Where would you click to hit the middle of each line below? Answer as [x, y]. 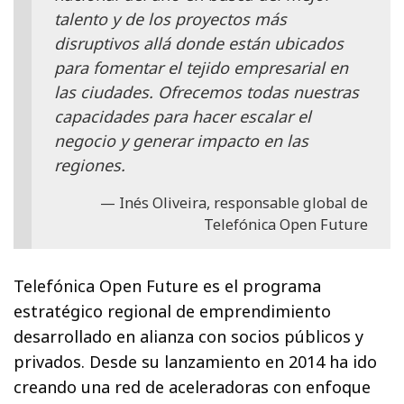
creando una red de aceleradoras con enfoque [193, 386]
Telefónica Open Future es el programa [168, 285]
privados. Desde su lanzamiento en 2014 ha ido [196, 361]
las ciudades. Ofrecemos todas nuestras [207, 92]
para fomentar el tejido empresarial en [201, 67]
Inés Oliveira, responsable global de [243, 202]
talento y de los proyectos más [170, 18]
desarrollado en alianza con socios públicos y [189, 336]
